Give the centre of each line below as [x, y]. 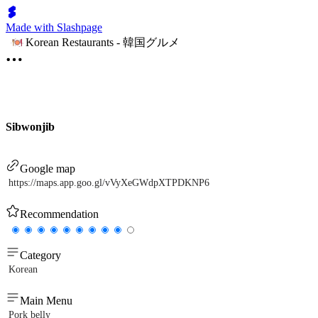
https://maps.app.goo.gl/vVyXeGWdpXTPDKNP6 [109, 183]
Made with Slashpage [54, 27]
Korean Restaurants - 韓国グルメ [103, 42]
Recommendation [59, 214]
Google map [48, 169]
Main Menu [46, 301]
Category [40, 256]
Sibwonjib [30, 127]
